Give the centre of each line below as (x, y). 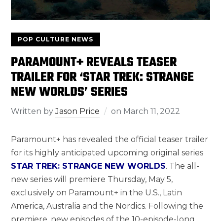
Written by (33, 111)
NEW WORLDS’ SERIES (70, 92)
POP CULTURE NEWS (56, 39)
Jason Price (78, 111)
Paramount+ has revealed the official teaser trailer (110, 140)
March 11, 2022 (152, 111)
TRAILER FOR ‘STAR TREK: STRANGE (103, 78)
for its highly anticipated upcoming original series (107, 153)
